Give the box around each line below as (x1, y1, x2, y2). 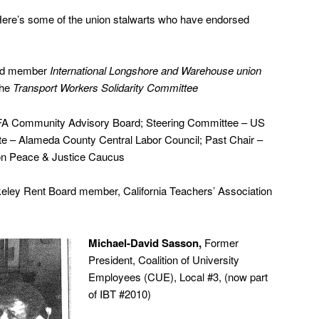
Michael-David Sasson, (88, 234, 205, 251)
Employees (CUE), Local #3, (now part (88, 268, 268, 284)
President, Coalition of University (88, 251, 240, 267)
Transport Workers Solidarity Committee (13, 80, 198, 95)
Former (204, 234, 239, 250)
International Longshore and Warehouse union (50, 63, 261, 78)
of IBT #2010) (88, 286, 152, 301)
